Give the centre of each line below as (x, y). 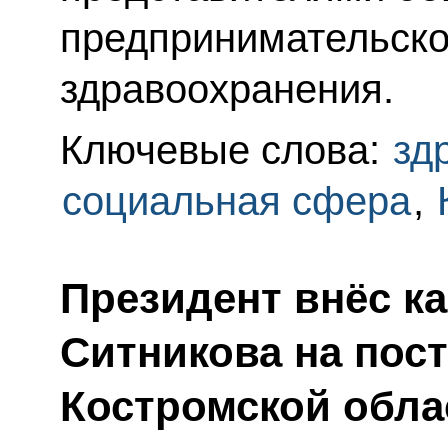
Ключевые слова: (225, 150)
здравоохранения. (226, 89)
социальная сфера (236, 201)
